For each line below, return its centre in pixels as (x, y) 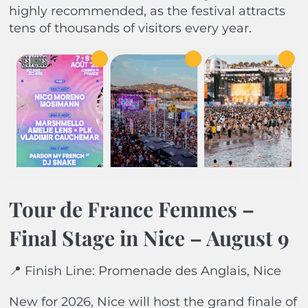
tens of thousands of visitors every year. (130, 28)
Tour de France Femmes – (131, 209)
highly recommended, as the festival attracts (147, 11)
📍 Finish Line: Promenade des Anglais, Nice (145, 271)
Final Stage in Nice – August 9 (149, 238)
